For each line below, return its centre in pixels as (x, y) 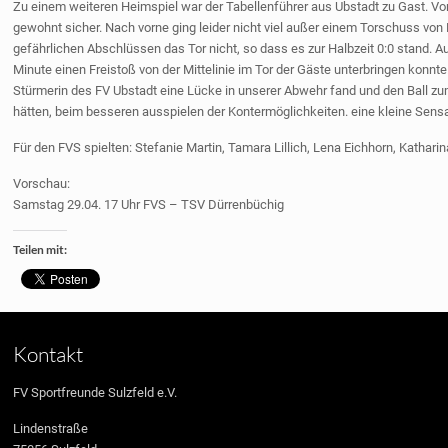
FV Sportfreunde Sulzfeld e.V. (95, 392)
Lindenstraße (51, 428)
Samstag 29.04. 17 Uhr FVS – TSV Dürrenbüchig (149, 204)
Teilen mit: (40, 249)
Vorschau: (42, 183)
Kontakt (48, 354)
